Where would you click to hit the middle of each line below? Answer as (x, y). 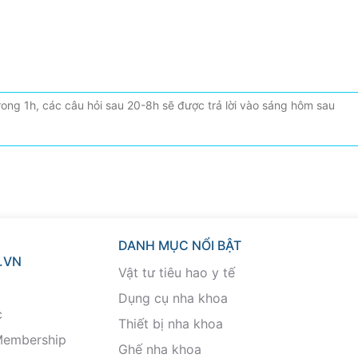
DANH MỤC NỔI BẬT (180, 246)
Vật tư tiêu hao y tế (177, 273)
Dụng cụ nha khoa (173, 298)
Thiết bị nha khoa (171, 324)
